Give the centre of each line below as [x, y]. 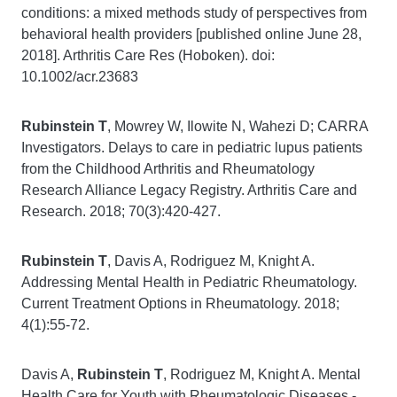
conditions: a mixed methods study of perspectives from [194, 13]
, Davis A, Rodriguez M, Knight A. [211, 261]
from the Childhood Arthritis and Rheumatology [168, 169]
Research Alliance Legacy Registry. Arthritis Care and [189, 190]
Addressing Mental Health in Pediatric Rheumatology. [189, 282]
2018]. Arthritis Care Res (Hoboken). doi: [148, 55]
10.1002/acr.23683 [80, 77]
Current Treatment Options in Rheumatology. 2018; [180, 304]
